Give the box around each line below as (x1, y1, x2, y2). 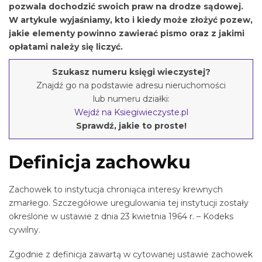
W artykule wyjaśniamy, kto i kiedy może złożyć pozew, (9, 14, 253, 25)
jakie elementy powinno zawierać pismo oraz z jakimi (9, 27, 244, 39)
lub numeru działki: (92, 94, 170, 105)
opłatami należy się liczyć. (9, 41, 123, 52)
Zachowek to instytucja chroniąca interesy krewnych (9, 184, 223, 195)
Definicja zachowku (9, 151, 191, 174)
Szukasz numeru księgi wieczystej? (51, 67, 211, 78)
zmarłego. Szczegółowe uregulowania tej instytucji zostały (9, 197, 249, 208)
